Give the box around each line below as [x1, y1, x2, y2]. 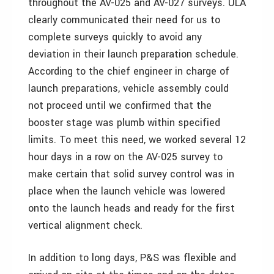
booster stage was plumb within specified [28, 116, 220, 130]
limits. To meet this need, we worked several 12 [28, 133, 246, 147]
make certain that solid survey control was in [28, 167, 234, 181]
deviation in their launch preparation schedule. [28, 47, 239, 61]
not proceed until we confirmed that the [28, 98, 212, 113]
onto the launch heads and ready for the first [28, 201, 235, 215]
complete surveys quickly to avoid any [28, 30, 202, 44]
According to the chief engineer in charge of [28, 64, 229, 78]
